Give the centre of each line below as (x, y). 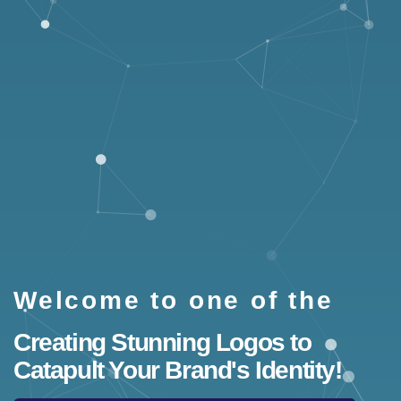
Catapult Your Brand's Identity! (178, 371)
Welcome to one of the (174, 301)
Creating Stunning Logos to (162, 343)
